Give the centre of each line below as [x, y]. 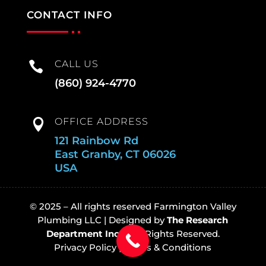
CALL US [76, 64]
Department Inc [83, 234]
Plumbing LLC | [73, 220]
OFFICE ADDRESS [101, 122]
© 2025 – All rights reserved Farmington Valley [133, 207]
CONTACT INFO [69, 15]
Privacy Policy [85, 248]
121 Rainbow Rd [96, 141]
